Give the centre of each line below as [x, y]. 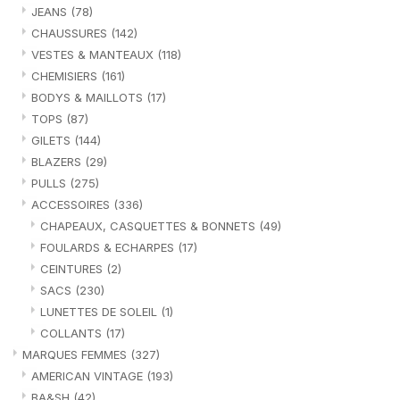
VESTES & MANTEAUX [94, 54]
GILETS [53, 140]
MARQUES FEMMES [76, 354]
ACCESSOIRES [72, 204]
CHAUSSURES [71, 33]
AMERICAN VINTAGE [89, 375]
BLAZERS [58, 161]
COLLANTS [73, 333]
